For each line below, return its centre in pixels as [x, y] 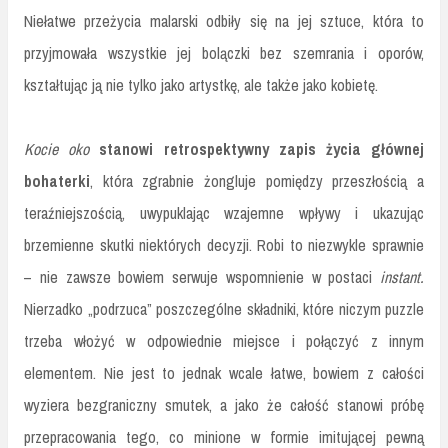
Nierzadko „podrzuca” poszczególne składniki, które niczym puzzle [224, 308]
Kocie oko [62, 148]
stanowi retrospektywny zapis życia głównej [262, 148]
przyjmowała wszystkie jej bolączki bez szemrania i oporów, [224, 52]
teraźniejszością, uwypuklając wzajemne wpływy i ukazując [224, 212]
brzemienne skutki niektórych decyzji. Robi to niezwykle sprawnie [224, 244]
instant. [402, 276]
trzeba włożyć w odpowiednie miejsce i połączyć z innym [224, 340]
